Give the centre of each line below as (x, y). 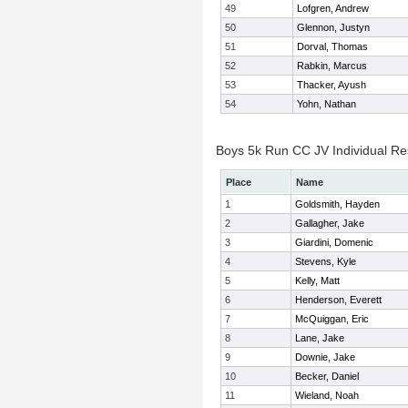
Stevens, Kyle (326, 261)
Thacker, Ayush (331, 85)
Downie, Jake (325, 357)
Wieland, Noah (327, 395)
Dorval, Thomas (332, 46)
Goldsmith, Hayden (337, 204)
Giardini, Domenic (334, 242)
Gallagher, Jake (330, 223)
